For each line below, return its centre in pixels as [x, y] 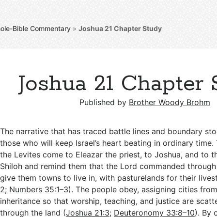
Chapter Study [137, 28]
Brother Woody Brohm [169, 102]
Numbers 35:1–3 [39, 189]
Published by [104, 102]
